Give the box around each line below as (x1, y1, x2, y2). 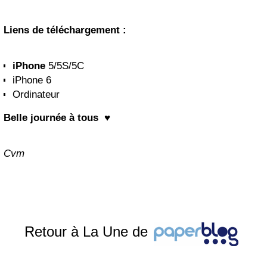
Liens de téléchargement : (4, 24, 126, 36)
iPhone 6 (13, 74, 51, 86)
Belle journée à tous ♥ (4, 112, 110, 123)
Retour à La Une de (24, 223, 152, 240)
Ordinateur (13, 89, 60, 100)
